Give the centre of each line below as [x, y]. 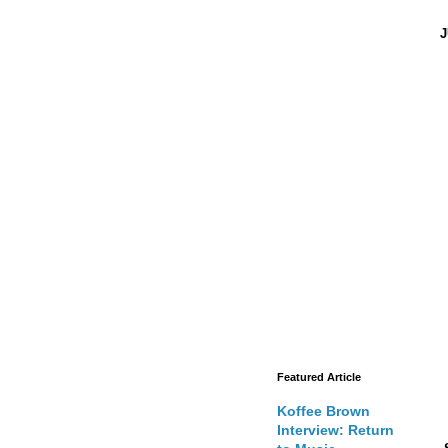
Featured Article [319, 377]
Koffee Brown [323, 411]
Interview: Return [335, 430]
